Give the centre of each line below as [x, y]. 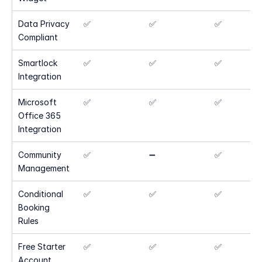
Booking [34, 207]
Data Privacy [44, 24]
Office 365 [39, 116]
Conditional [41, 194]
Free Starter [42, 247]
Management [44, 168]
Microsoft [37, 102]
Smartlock [38, 63]
